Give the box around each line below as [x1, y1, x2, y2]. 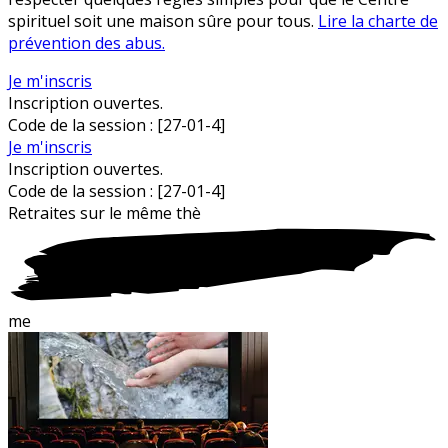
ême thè [140, 201, 201, 224]
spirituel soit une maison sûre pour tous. [8, 9, 318, 32]
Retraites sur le [8, 201, 126, 224]
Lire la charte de [318, 9, 438, 32]
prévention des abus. [8, 31, 165, 54]
